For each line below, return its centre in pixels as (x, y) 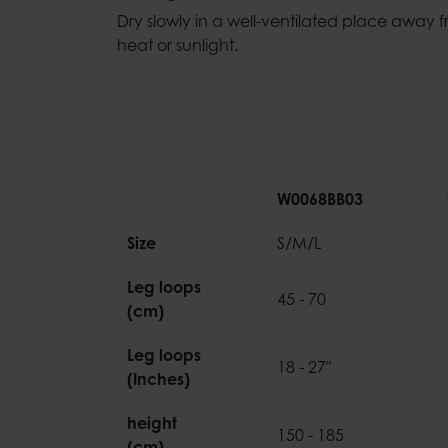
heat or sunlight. (177, 45)
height (152, 423)
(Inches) (158, 379)
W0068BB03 (320, 199)
